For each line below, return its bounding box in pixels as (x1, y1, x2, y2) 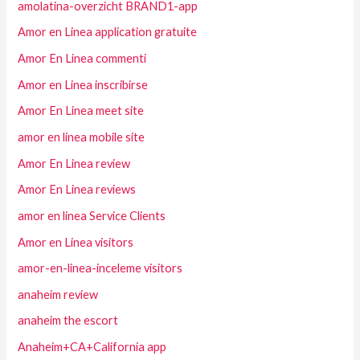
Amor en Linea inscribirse (18, 77, 149, 92)
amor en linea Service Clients (18, 208, 166, 223)
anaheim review (18, 287, 99, 301)
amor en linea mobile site (18, 130, 145, 144)
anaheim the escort (18, 313, 119, 328)
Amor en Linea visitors (18, 235, 134, 249)
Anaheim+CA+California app (18, 340, 167, 354)
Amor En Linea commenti (18, 51, 147, 66)
